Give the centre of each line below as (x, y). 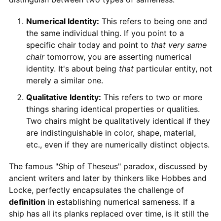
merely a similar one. (64, 80)
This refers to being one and (153, 21)
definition (27, 202)
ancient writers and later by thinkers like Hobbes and (108, 178)
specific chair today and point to (88, 45)
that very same (179, 45)
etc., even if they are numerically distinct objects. (118, 144)
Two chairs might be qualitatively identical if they (118, 121)
